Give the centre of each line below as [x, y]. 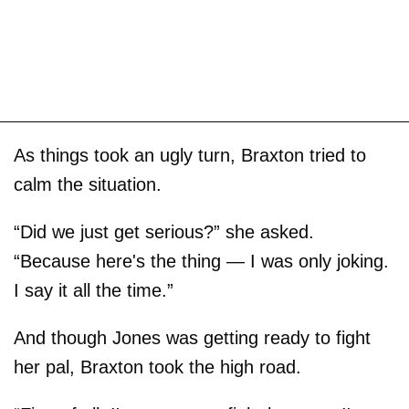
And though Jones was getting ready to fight [192, 337]
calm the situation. [88, 184]
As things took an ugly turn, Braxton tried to [190, 155]
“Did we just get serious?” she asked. [164, 231]
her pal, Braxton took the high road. [157, 367]
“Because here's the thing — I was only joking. [201, 261]
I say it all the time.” [94, 290]
